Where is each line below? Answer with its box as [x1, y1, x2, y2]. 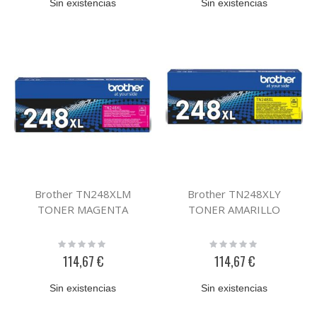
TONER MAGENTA [38, 202, 128, 217]
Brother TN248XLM [35, 187, 131, 202]
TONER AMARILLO [188, 202, 280, 217]
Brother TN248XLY [188, 187, 281, 202]
